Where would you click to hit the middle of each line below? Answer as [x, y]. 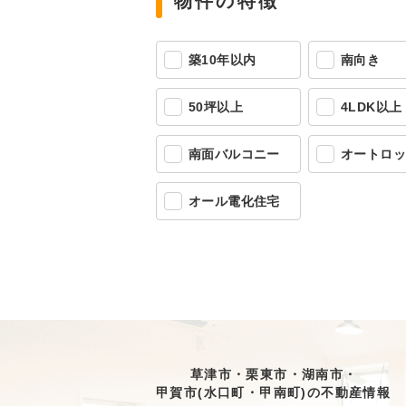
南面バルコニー [234, 154]
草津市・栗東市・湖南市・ [274, 374]
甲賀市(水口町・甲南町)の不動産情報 [274, 392]
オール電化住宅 [234, 201]
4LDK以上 [372, 107]
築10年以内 [222, 60]
